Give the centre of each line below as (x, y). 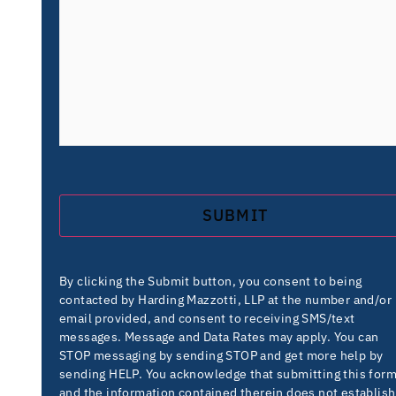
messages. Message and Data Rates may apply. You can (219, 337)
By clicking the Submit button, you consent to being (211, 282)
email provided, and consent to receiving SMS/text (207, 319)
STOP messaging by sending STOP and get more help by (221, 356)
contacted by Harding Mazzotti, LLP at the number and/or (225, 300)
